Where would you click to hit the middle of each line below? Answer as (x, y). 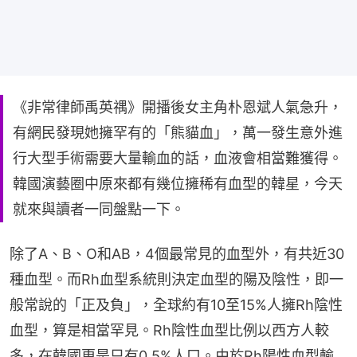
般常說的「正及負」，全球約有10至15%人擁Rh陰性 (176, 304)
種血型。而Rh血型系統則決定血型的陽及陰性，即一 (177, 279)
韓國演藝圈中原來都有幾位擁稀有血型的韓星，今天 (178, 183)
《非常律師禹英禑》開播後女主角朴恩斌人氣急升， (178, 107)
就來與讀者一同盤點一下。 (99, 209)
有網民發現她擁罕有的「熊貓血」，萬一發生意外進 (178, 132)
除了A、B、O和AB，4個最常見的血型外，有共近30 (177, 253)
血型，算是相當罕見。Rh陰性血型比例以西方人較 (169, 330)
